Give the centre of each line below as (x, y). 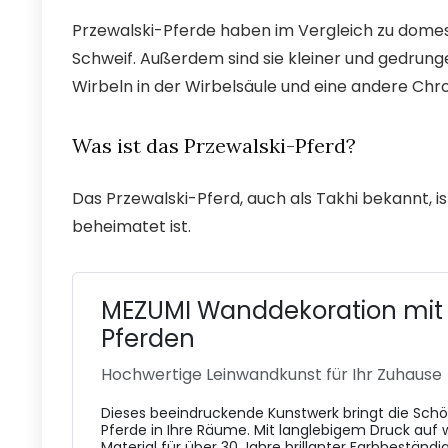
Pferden (148, 338)
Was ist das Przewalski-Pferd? (214, 145)
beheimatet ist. (131, 226)
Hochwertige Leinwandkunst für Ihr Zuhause (271, 374)
